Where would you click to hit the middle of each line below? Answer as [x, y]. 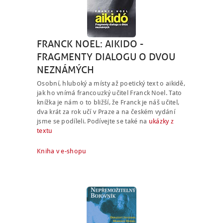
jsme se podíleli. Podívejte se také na [93, 121]
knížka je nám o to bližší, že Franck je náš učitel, [108, 103]
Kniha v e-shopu [62, 151]
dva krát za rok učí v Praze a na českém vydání [106, 112]
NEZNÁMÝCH [65, 70]
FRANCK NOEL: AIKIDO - [90, 44]
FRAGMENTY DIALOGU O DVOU [106, 57]
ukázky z [161, 121]
